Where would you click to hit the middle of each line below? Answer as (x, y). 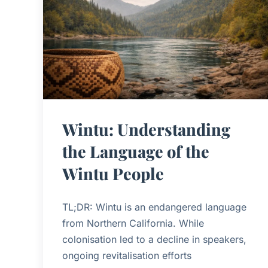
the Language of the (136, 151)
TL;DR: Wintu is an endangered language (154, 207)
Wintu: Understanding (146, 129)
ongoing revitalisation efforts (127, 255)
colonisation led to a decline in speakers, (154, 239)
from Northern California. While (133, 223)
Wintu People (113, 173)
